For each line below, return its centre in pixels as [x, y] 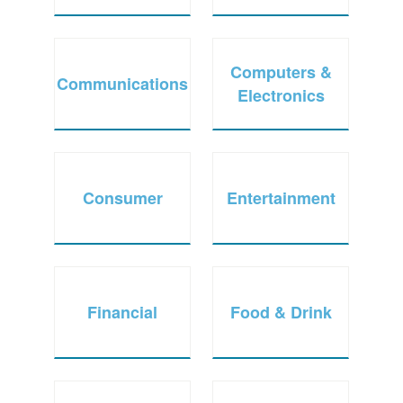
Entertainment [281, 197]
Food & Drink [281, 312]
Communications [122, 83]
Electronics [281, 95]
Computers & [281, 72]
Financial [122, 312]
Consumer [122, 197]
